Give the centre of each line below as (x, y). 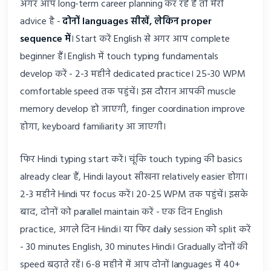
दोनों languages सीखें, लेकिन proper (137, 22)
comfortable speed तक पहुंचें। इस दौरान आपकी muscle (128, 92)
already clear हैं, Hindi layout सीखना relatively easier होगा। (134, 178)
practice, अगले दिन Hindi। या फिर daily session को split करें (135, 230)
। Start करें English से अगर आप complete (150, 40)
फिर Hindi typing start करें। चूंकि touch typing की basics (131, 160)
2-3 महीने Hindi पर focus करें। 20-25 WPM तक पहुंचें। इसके (134, 195)
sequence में (45, 40)
